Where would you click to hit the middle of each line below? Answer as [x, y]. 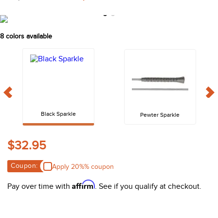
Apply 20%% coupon [83, 166]
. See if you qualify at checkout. [148, 187]
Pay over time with [40, 187]
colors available [28, 36]
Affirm [83, 185]
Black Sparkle [58, 114]
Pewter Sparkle [160, 115]
